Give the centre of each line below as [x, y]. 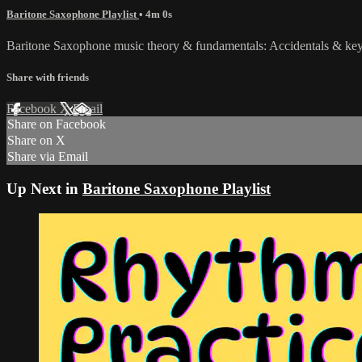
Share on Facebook [57, 124]
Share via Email [48, 157]
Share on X [36, 141]
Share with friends [48, 78]
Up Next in [44, 189]
